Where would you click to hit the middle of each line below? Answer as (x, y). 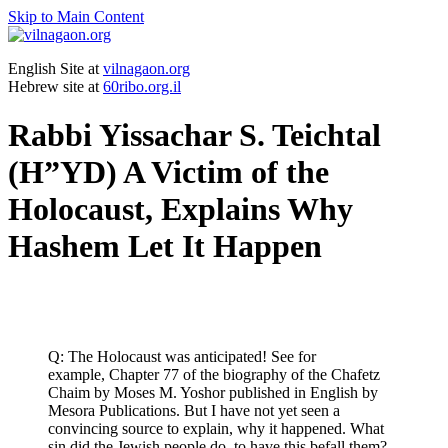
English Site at (55, 68)
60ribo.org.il (142, 86)
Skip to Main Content (76, 16)
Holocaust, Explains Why (180, 209)
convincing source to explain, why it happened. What (216, 429)
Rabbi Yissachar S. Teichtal (194, 135)
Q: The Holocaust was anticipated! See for (182, 357)
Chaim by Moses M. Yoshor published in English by (213, 393)
